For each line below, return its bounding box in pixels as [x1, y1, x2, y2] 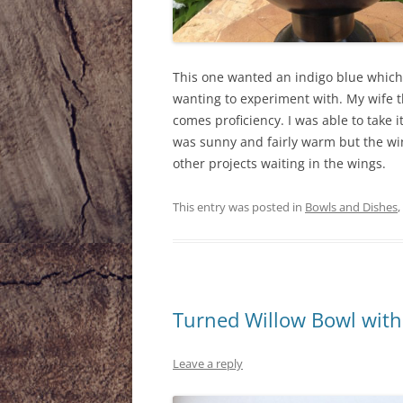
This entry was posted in [173, 198, 305, 215]
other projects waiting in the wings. [173, 154, 386, 172]
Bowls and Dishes [305, 198, 398, 215]
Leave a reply [173, 354, 243, 372]
